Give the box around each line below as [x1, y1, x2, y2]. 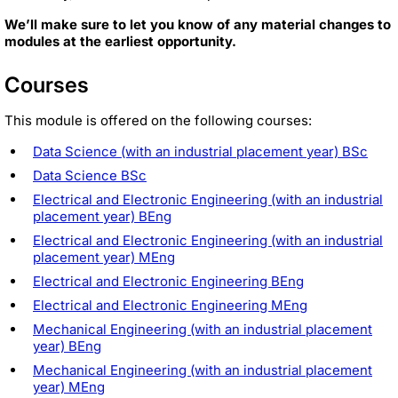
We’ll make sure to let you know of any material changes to [4, 15, 391, 33]
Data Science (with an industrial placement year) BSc [33, 142, 368, 160]
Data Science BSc [33, 166, 147, 184]
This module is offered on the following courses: [4, 111, 312, 129]
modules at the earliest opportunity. [4, 32, 236, 50]
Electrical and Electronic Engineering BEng [33, 272, 304, 290]
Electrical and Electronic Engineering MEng [33, 296, 307, 314]
